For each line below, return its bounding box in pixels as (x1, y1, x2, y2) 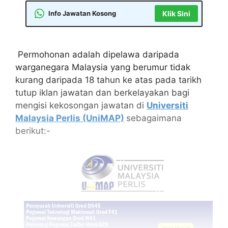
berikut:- (15, 125, 50, 136)
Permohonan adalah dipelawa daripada (15, 49, 179, 60)
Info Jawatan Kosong (48, 9, 116, 17)
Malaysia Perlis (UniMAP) (15, 112, 124, 123)
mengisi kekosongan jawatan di (15, 100, 147, 110)
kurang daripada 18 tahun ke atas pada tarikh (15, 74, 202, 85)
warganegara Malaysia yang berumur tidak (15, 62, 190, 72)
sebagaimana (126, 112, 182, 123)
